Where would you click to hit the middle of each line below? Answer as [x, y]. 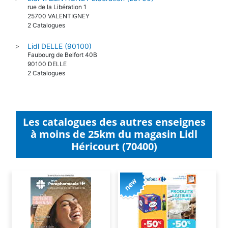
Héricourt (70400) [114, 156]
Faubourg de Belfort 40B [62, 65]
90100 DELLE [47, 74]
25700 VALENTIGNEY [59, 26]
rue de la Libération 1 [57, 17]
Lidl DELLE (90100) [60, 56]
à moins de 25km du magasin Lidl [114, 144]
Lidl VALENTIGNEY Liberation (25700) [91, 8]
